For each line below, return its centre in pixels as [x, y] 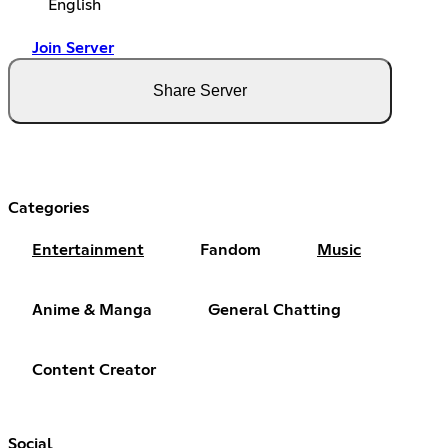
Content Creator [94, 370]
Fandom [230, 250]
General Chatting [274, 310]
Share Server [200, 91]
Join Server [73, 48]
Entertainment [88, 250]
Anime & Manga [92, 310]
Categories [49, 208]
